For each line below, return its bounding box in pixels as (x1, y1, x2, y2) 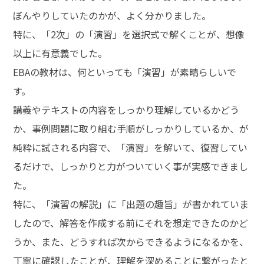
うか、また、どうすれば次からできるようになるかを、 (13, 234, 249, 249)
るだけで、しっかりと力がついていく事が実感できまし (13, 159, 249, 173)
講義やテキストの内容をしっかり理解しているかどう (13, 102, 240, 117)
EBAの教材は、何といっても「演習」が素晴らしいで (13, 64, 237, 79)
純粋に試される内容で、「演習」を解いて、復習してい (13, 140, 248, 154)
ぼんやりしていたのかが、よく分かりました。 (13, 8, 212, 22)
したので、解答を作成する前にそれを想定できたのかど (13, 215, 249, 230)
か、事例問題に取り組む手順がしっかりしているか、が (13, 121, 249, 136)
